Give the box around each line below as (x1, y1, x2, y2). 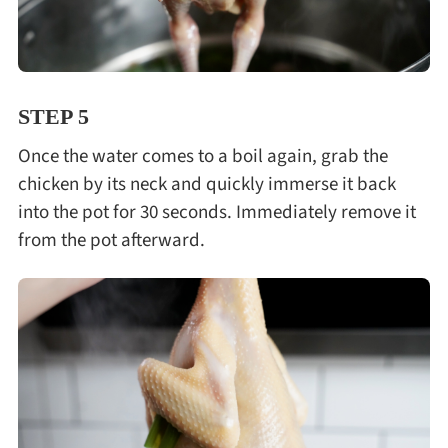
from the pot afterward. (17, 226, 205, 255)
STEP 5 (17, 103, 89, 129)
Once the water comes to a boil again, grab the (17, 142, 388, 171)
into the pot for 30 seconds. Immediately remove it (17, 198, 416, 227)
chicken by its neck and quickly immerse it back (17, 170, 396, 199)
